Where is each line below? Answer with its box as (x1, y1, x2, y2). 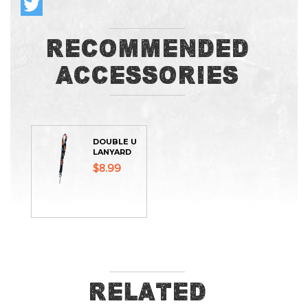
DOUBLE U (92, 137, 137, 146)
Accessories (56, 61, 239, 89)
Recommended (45, 34, 249, 63)
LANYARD (92, 147, 131, 157)
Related (88, 278, 206, 306)
